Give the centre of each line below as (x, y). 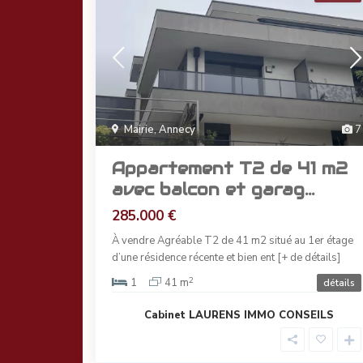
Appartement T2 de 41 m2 (230, 169)
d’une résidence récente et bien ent (194, 258)
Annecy (177, 130)
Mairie (139, 130)
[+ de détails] (309, 258)
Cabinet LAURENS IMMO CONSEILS (239, 316)
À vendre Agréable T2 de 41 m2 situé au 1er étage (233, 241)
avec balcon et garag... (213, 190)
